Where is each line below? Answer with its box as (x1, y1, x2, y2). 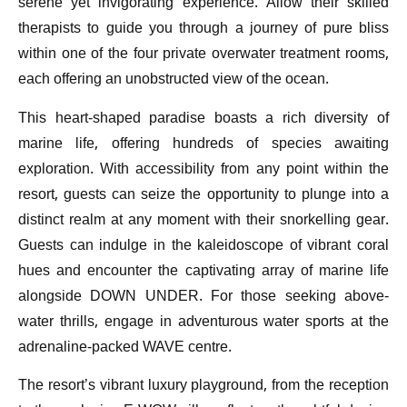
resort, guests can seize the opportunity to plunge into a (18, 183, 389, 208)
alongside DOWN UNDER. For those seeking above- (18, 284, 389, 310)
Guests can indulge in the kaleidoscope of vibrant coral (18, 233, 389, 259)
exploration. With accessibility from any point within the (18, 157, 389, 183)
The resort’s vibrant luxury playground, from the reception (18, 374, 389, 400)
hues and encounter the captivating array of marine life (18, 259, 389, 284)
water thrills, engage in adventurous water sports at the (18, 310, 389, 335)
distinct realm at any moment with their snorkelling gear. (18, 208, 389, 233)
